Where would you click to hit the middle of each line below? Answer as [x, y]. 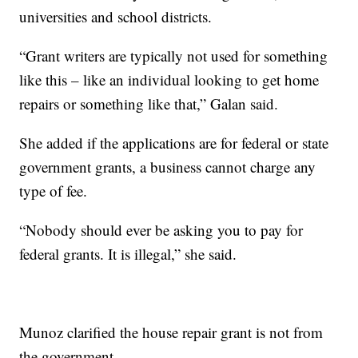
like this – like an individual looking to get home [169, 79]
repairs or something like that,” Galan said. [149, 103]
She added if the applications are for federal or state [174, 142]
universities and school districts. [116, 16]
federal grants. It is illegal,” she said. [128, 253]
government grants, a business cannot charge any [168, 166]
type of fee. [54, 190]
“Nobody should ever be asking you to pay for [161, 229]
